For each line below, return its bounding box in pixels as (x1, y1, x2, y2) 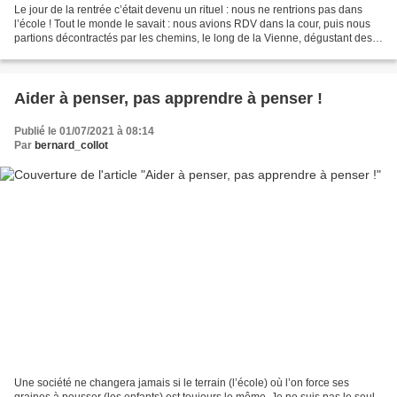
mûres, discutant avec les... (14, 46, 144, 59)
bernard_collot (35, 139, 108, 152)
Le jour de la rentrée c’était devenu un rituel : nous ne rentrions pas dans (14, 4, 362, 17)
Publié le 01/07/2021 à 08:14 (14, 125, 154, 138)
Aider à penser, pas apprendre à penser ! (14, 90, 323, 108)
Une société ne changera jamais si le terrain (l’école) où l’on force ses (14, 376, 349, 389)
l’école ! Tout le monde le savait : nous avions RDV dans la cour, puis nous (14, 18, 370, 31)
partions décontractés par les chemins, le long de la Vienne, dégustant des (14, 32, 372, 45)
